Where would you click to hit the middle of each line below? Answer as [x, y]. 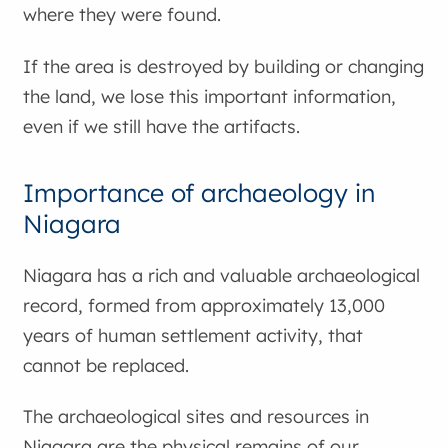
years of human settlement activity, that [193, 335]
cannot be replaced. [106, 365]
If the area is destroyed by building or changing [224, 66]
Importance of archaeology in [199, 192]
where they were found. [122, 15]
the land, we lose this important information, [210, 96]
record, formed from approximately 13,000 [204, 305]
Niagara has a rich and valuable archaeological [222, 275]
